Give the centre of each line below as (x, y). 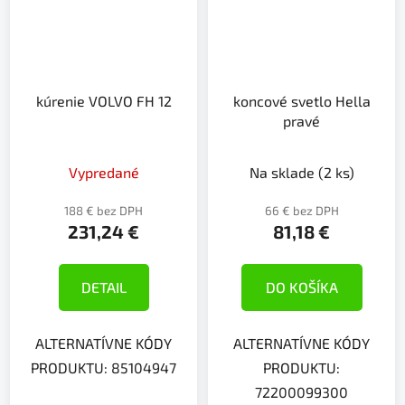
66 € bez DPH (301, 210)
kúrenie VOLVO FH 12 (104, 100)
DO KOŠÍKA (301, 287)
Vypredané (104, 172)
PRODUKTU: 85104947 (104, 367)
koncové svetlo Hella (301, 100)
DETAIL (104, 287)
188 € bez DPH (104, 210)
